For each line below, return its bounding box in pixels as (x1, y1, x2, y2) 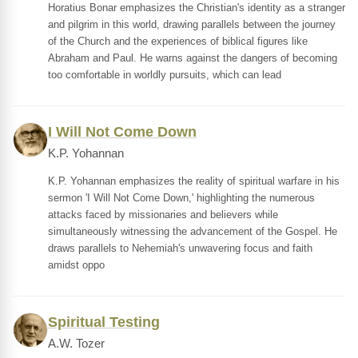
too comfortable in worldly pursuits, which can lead (48, 69, 281, 81)
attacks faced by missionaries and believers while (48, 209, 278, 221)
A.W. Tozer (48, 337, 105, 350)
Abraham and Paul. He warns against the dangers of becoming (48, 52, 337, 64)
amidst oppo (48, 259, 105, 271)
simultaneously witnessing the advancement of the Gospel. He (48, 225, 337, 237)
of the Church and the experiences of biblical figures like (48, 35, 308, 47)
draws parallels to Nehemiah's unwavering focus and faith (48, 242, 312, 254)
